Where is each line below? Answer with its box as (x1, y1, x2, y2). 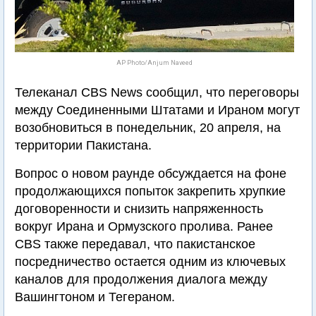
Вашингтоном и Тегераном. (15, 290, 175, 304)
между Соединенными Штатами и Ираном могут (15, 103, 300, 117)
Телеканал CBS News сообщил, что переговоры (15, 85, 299, 99)
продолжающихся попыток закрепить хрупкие (15, 184, 286, 198)
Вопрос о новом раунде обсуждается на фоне (15, 166, 286, 181)
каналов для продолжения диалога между (15, 272, 267, 286)
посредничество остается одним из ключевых (15, 255, 286, 269)
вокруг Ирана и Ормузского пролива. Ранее (15, 219, 273, 233)
